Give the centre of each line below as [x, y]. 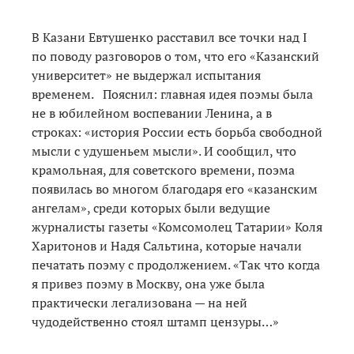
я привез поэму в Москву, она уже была [148, 283]
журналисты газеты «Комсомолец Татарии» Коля [177, 226]
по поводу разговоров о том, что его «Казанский [175, 56]
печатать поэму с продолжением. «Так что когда [176, 264]
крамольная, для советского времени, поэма [163, 169]
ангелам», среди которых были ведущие [151, 207]
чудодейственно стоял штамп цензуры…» [155, 321]
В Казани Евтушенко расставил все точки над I [169, 37]
